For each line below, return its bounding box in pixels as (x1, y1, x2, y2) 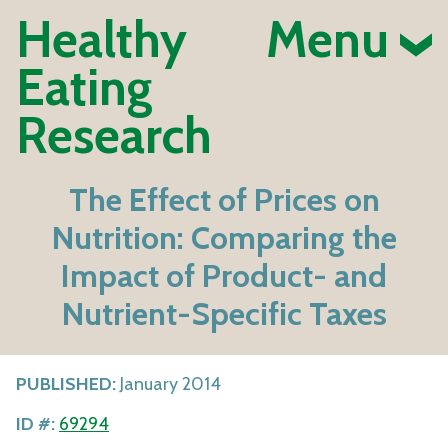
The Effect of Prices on (68, 180, 380, 220)
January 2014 (116, 372, 221, 395)
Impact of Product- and (61, 256, 387, 296)
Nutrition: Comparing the (51, 218, 397, 258)
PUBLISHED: (16, 372, 116, 395)
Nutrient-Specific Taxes (61, 294, 387, 334)
